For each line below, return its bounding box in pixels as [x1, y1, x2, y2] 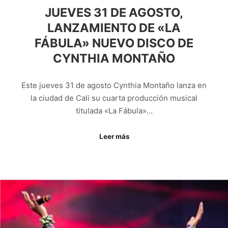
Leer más [99, 132, 129, 141]
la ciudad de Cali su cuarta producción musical [31, 93, 197, 103]
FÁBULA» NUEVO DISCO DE [35, 36, 193, 51]
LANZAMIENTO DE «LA [47, 20, 181, 36]
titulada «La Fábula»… [75, 105, 153, 116]
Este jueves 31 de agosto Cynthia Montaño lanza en [21, 80, 207, 90]
